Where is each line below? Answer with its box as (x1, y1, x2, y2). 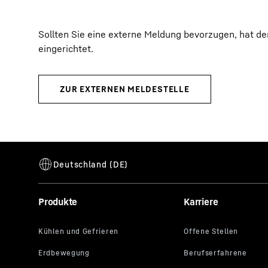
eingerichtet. (38, 42, 93, 54)
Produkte (38, 196, 78, 208)
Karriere (184, 196, 218, 208)
